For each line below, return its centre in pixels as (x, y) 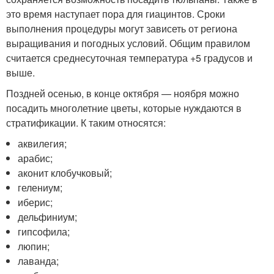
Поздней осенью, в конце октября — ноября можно (123, 93)
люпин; (34, 246)
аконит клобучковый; (65, 173)
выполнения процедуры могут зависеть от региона (122, 28)
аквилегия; (43, 143)
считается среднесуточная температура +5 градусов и (129, 58)
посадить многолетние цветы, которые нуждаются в (124, 108)
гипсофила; (44, 231)
